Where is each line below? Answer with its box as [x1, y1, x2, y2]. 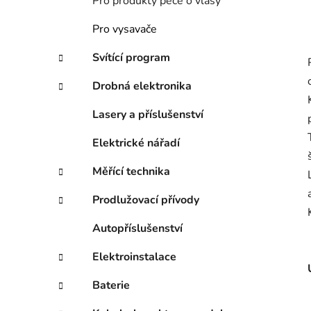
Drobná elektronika [92, 78, 192, 94]
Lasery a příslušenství [92, 107, 203, 123]
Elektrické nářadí [92, 135, 180, 151]
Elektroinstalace [92, 249, 176, 265]
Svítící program [92, 50, 170, 66]
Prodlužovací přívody [92, 192, 199, 208]
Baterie [92, 278, 130, 294]
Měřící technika [92, 164, 170, 180]
